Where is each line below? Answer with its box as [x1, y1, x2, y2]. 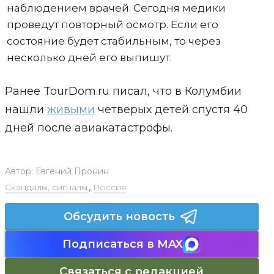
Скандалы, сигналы [4, 181, 87, 193]
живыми [46, 102, 95, 116]
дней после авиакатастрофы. [4, 120, 172, 135]
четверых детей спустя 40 [94, 102, 248, 116]
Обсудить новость [64, 209, 175, 223]
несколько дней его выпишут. [6, 51, 172, 64]
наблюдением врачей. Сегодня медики [6, 1, 226, 14]
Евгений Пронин [35, 165, 109, 177]
